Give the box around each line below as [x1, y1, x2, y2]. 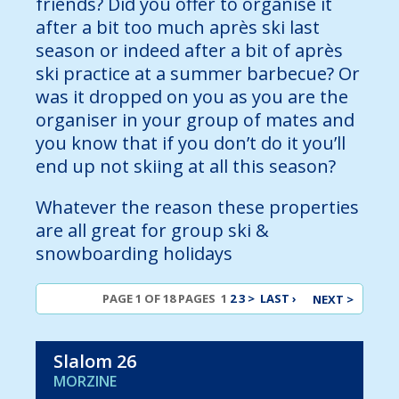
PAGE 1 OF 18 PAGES [102, 290, 221, 307]
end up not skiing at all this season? [36, 154, 336, 179]
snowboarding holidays [36, 241, 232, 266]
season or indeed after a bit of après [36, 38, 343, 63]
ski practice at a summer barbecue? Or [36, 61, 360, 86]
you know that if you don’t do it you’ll [36, 131, 346, 156]
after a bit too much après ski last [36, 15, 320, 40]
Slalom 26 [53, 349, 136, 374]
